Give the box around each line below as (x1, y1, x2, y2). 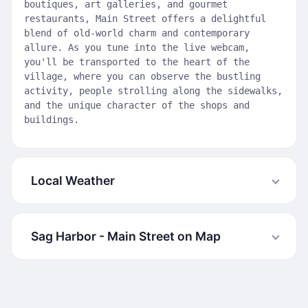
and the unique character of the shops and (24, 100, 250, 111)
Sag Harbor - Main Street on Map (31, 229, 221, 243)
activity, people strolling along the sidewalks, (24, 85, 283, 96)
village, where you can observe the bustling (24, 71, 261, 82)
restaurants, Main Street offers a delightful (24, 13, 266, 24)
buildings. (24, 114, 79, 125)
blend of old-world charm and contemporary (24, 27, 250, 38)
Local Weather (31, 173, 115, 188)
